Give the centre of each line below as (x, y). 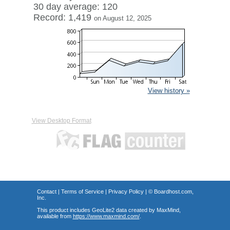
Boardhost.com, (174, 191)
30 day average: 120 (75, 7)
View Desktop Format (61, 121)
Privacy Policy (126, 191)
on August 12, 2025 (122, 18)
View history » (169, 91)
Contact (46, 191)
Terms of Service (82, 191)
